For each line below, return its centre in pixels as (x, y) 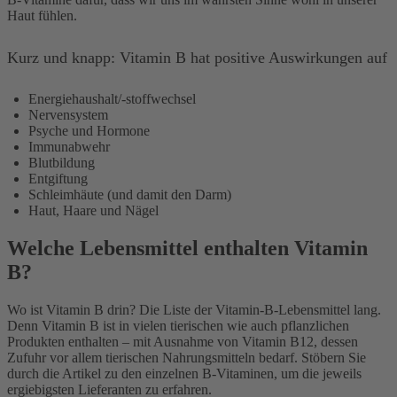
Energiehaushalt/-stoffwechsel (112, 98)
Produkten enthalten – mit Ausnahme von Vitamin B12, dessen (183, 341)
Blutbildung (62, 162)
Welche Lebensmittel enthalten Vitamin (187, 248)
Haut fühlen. (42, 16)
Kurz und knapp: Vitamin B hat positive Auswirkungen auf (197, 58)
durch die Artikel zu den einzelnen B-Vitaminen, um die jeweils (184, 373)
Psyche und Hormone (89, 130)
